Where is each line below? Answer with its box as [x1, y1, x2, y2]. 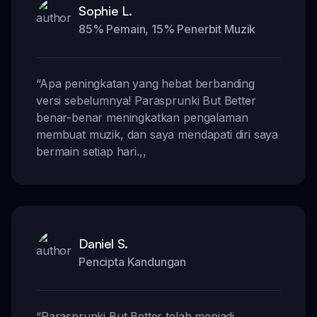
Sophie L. [79, 2, 133, 18]
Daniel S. [79, 235, 129, 251]
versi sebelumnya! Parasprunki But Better [36, 93, 256, 108]
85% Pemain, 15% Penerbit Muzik [79, 21, 256, 36]
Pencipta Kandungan [79, 254, 187, 269]
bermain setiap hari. [36, 144, 139, 158]
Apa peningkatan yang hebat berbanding [39, 76, 255, 91]
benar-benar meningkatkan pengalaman [36, 110, 248, 125]
